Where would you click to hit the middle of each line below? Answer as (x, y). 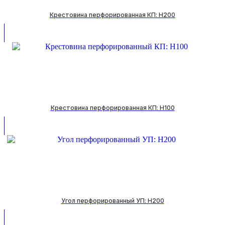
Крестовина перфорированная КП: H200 (113, 15)
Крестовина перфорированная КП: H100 (113, 108)
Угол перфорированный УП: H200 (113, 201)
